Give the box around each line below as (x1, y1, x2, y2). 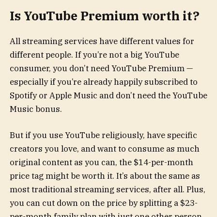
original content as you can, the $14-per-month (10, 156, 193, 168)
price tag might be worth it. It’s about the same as (10, 170, 200, 181)
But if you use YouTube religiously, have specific (10, 129, 197, 140)
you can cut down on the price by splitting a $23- (10, 197, 198, 208)
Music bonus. (10, 103, 62, 114)
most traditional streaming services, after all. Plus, (10, 184, 205, 195)
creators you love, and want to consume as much (10, 143, 200, 154)
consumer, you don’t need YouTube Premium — (10, 62, 193, 74)
